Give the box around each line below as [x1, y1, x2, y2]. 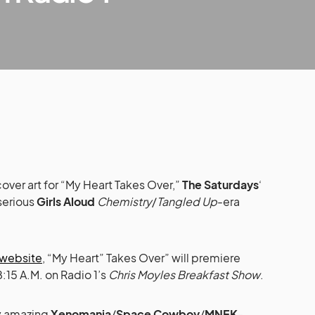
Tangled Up [157, 194, 217, 210]
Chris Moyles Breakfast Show [108, 267, 260, 283]
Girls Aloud [37, 194, 95, 210]
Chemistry [97, 194, 152, 210]
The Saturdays [182, 177, 259, 193]
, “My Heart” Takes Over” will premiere [42, 250, 240, 266]
